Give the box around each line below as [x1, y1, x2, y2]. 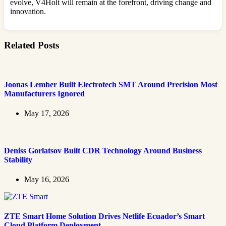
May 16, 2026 [24, 175, 69, 184]
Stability [4, 155, 32, 164]
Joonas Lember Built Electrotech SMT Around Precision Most [4, 80, 217, 89]
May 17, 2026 [24, 109, 69, 118]
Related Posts [4, 40, 59, 51]
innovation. [10, 7, 46, 16]
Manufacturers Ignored [4, 89, 85, 98]
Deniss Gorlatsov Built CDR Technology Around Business [4, 146, 202, 155]
